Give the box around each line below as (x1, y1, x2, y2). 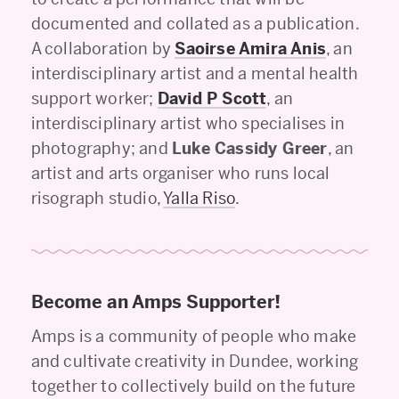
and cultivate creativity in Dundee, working (30, 350, 359, 371)
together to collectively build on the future (30, 375, 356, 396)
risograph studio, (30, 187, 164, 208)
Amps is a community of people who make (30, 325, 357, 346)
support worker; (30, 87, 158, 109)
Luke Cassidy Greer (172, 137, 328, 159)
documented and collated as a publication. (30, 12, 359, 34)
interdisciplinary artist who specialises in (30, 112, 346, 134)
